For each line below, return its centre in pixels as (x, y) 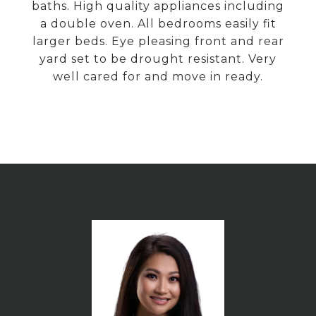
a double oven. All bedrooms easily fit (158, 24)
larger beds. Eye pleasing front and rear (158, 41)
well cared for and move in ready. (158, 77)
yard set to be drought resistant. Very (158, 59)
